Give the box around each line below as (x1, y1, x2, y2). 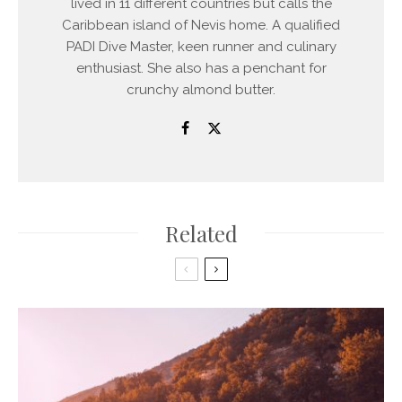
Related (164, 218, 238, 248)
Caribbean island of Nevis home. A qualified (62, 16, 340, 33)
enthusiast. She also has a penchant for (75, 59, 327, 76)
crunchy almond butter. (127, 81, 275, 98)
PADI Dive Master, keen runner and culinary (66, 38, 336, 55)
